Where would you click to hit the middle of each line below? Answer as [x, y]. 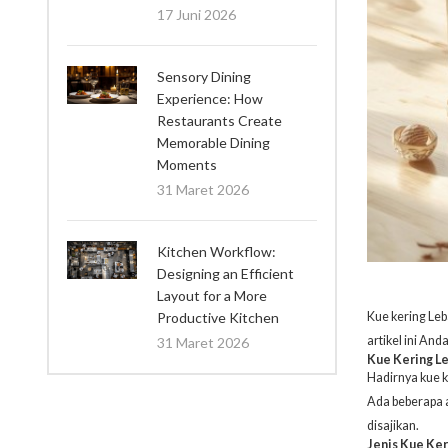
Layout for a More [212, 295]
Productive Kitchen [218, 317]
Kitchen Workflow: [216, 251]
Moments [187, 164]
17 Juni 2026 [196, 14]
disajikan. [395, 426]
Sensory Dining [204, 76]
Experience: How [210, 98]
